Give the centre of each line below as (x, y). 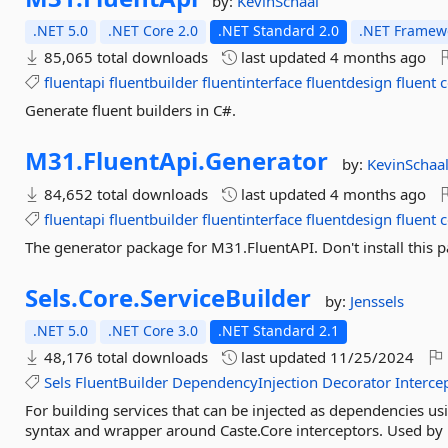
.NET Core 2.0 (153, 30)
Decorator (357, 382)
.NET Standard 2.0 (279, 30)
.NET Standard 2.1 (279, 330)
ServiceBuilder (226, 297)
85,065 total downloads (124, 57)
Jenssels (377, 301)
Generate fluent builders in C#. (131, 110)
